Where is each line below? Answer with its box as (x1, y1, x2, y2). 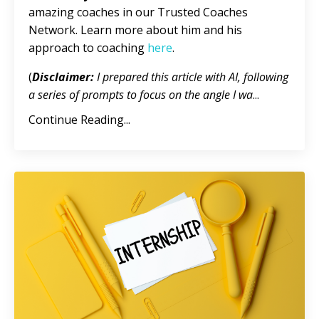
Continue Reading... (28, 112, 130, 128)
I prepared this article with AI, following (94, 69, 288, 85)
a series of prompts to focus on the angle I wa (28, 87, 253, 103)
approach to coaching (28, 40, 147, 56)
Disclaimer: (32, 69, 94, 85)
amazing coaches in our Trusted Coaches (28, 4, 248, 21)
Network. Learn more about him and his (28, 22, 242, 38)
